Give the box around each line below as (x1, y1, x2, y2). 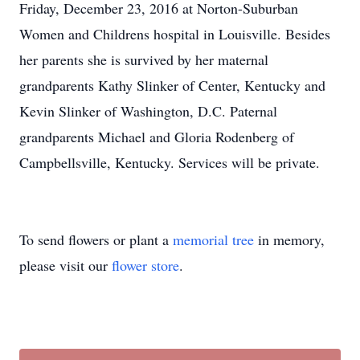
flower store (112, 256, 179, 275)
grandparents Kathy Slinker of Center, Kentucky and (19, 76, 325, 95)
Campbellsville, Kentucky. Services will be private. (19, 153, 320, 172)
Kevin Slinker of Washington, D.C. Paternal (19, 101, 277, 121)
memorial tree (173, 230, 254, 249)
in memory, (254, 230, 325, 249)
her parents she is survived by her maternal (19, 50, 268, 69)
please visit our (19, 256, 112, 275)
